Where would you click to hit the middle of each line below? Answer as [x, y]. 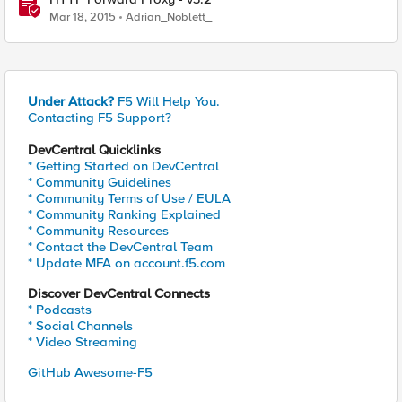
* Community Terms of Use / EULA [129, 198]
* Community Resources [98, 231]
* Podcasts [60, 310]
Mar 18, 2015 [83, 17]
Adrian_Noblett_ [169, 17]
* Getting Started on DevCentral [123, 166]
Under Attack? [71, 101]
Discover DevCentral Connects [119, 293]
